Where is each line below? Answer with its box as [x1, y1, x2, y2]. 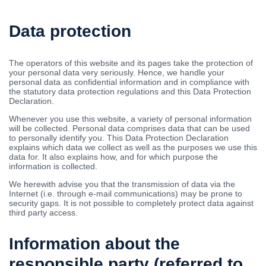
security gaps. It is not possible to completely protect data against [9, 198, 254, 208]
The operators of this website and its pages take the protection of [9, 58, 253, 68]
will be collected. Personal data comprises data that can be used [9, 123, 250, 134]
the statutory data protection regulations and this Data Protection [9, 87, 251, 97]
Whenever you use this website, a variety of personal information [9, 114, 252, 124]
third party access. [9, 208, 78, 218]
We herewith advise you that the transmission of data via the [9, 179, 235, 189]
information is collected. [9, 161, 97, 172]
